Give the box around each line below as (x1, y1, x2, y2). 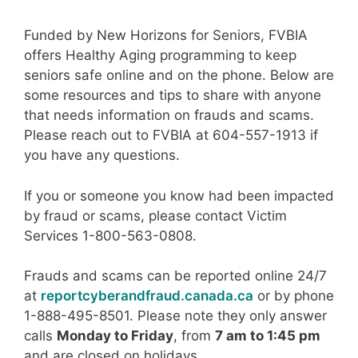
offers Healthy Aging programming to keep (24, 47, 296, 64)
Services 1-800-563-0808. (24, 227, 197, 244)
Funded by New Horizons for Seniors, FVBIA (24, 27, 308, 44)
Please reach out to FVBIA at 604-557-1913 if (24, 127, 318, 144)
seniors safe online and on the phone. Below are (24, 67, 334, 84)
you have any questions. (24, 147, 180, 164)
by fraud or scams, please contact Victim (24, 207, 287, 224)
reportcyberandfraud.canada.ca (41, 288, 253, 304)
